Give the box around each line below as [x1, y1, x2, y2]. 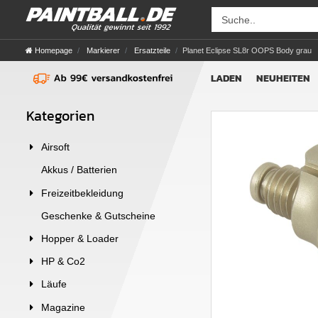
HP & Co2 [41, 256, 85, 268]
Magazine [41, 301, 85, 313]
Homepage [35, 45, 72, 55]
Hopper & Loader [41, 232, 119, 244]
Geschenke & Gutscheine [41, 209, 155, 221]
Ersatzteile [132, 45, 170, 55]
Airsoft [41, 141, 70, 153]
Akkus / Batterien [41, 164, 117, 176]
